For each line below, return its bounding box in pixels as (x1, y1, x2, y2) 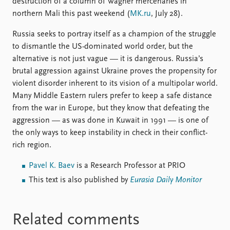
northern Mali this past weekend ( (12, 9, 130, 18)
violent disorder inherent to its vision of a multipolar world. (12, 79, 218, 88)
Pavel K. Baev (29, 161, 74, 170)
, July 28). (151, 9, 183, 18)
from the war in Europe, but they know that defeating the (12, 104, 209, 112)
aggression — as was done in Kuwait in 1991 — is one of (12, 116, 208, 125)
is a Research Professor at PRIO (74, 161, 185, 170)
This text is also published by (29, 176, 130, 184)
